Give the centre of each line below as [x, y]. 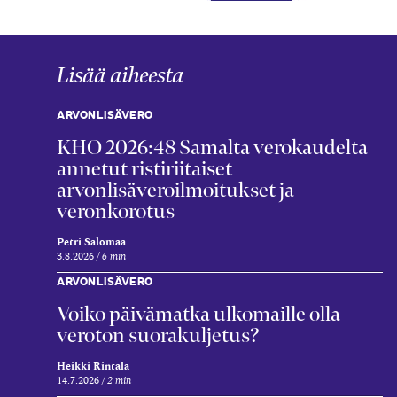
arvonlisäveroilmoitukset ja [175, 189]
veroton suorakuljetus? [158, 335]
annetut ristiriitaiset [144, 168]
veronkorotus [116, 210]
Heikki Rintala [93, 366]
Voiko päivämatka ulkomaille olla [198, 313]
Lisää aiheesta [121, 75]
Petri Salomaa [91, 241]
